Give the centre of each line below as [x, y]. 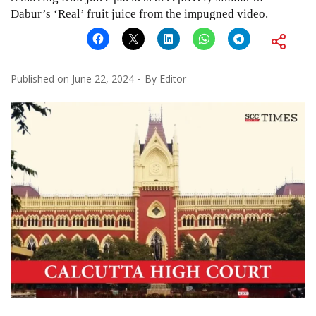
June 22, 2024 [103, 78]
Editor [173, 78]
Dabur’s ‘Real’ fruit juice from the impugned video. [139, 13]
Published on [41, 78]
